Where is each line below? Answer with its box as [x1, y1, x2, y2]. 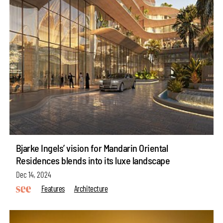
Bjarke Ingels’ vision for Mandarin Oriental [15, 141, 168, 154]
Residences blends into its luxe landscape [15, 154, 170, 166]
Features [41, 183, 65, 194]
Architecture [74, 183, 108, 194]
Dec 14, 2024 [15, 169, 51, 179]
